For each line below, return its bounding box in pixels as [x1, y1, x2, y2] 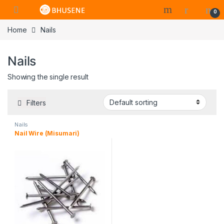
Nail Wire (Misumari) [14, 129, 80, 137]
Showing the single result [7, 72, 88, 81]
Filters [26, 98, 46, 107]
